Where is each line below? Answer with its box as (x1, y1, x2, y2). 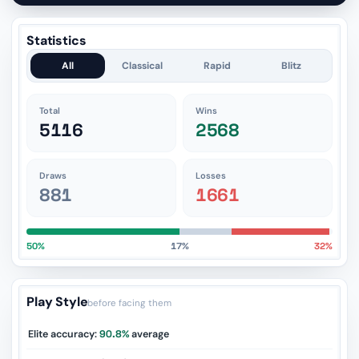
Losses (196, 170, 226, 181)
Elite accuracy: (28, 328, 99, 341)
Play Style (26, 293, 88, 310)
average (129, 328, 169, 341)
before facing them (87, 297, 172, 309)
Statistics (26, 32, 87, 49)
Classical (122, 59, 163, 72)
